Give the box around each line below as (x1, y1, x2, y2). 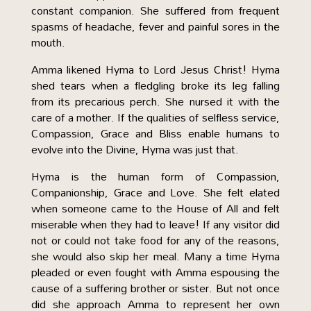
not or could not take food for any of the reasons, (31, 229, 280, 251)
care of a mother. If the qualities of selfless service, (31, 106, 280, 128)
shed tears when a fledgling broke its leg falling (31, 74, 280, 96)
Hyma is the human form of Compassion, (31, 165, 280, 187)
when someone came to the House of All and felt (31, 197, 280, 219)
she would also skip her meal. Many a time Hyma (31, 245, 280, 267)
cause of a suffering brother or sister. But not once (31, 277, 280, 299)
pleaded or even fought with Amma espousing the (31, 261, 280, 283)
